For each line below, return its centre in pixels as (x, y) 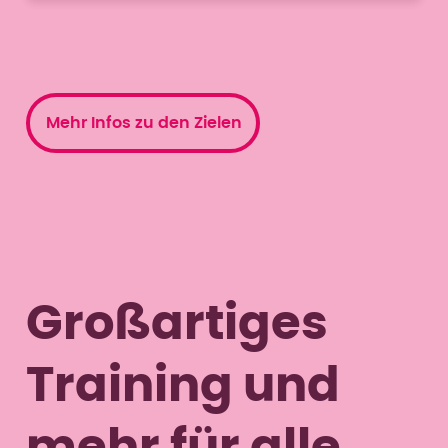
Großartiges (176, 324)
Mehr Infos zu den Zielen (143, 122)
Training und (182, 386)
